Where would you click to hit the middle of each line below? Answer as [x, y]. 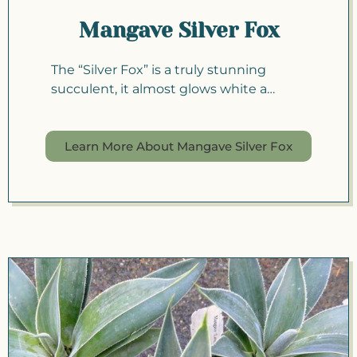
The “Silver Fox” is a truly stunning [159, 69]
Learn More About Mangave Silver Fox [178, 146]
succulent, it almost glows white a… [163, 88]
